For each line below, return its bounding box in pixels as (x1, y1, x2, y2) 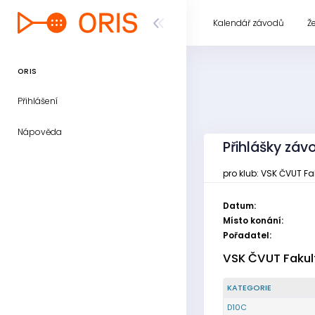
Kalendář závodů (213, 16, 285, 29)
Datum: (223, 200, 256, 212)
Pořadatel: (223, 229, 271, 241)
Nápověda (18, 126, 62, 138)
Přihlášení (18, 95, 58, 107)
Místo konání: (223, 214, 283, 226)
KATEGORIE (227, 282, 271, 293)
